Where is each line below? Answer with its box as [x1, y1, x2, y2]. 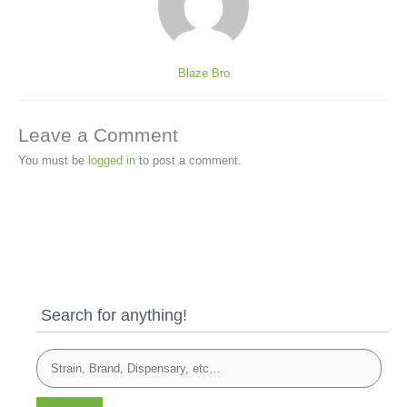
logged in [88, 154, 135, 168]
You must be [18, 154, 88, 168]
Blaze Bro [177, 65, 230, 80]
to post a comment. [135, 154, 242, 168]
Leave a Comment [18, 124, 178, 146]
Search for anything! [41, 304, 187, 324]
